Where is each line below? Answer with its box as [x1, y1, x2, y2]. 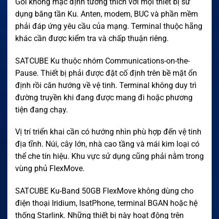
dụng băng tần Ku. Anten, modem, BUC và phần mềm [15, 9, 198, 19]
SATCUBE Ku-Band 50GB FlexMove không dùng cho [15, 186, 194, 196]
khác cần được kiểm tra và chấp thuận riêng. [15, 33, 169, 43]
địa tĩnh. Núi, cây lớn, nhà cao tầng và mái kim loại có [15, 139, 199, 149]
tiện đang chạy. [15, 105, 68, 114]
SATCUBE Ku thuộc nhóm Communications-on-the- [15, 56, 190, 66]
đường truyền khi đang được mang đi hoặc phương [15, 92, 193, 102]
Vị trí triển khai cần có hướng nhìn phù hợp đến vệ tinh [15, 127, 201, 137]
